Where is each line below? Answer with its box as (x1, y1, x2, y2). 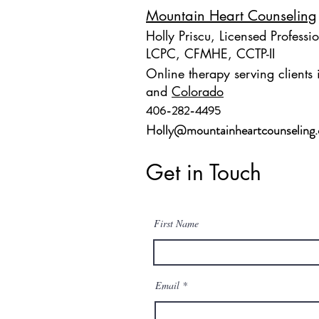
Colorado (172, 83, 224, 100)
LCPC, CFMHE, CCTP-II (146, 45, 275, 62)
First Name (154, 216, 199, 230)
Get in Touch (146, 158, 261, 187)
